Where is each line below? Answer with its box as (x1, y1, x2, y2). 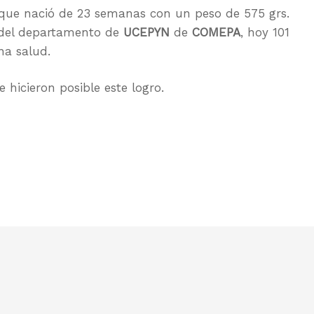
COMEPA (192, 25, 240, 39)
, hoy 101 (240, 25, 289, 39)
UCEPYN (123, 25, 170, 39)
